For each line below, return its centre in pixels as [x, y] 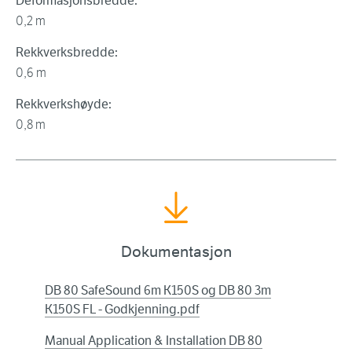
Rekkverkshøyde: [64, 104]
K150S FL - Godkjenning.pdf [122, 310]
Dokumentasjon [176, 252]
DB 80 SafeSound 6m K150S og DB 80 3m [158, 291]
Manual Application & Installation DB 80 [154, 341]
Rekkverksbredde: [67, 53]
